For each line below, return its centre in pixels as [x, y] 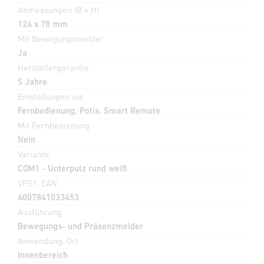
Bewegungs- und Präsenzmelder [80, 226]
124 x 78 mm [43, 24]
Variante [34, 154]
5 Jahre [32, 81]
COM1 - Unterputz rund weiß [72, 168]
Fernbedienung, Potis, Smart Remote [89, 110]
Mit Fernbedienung [54, 125]
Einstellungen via [50, 96]
